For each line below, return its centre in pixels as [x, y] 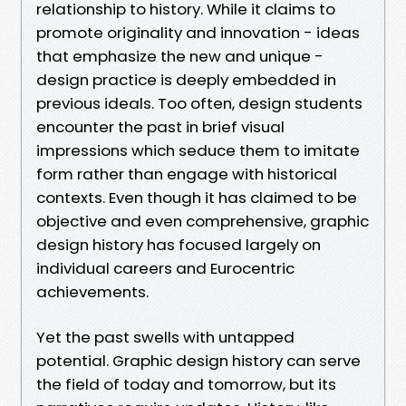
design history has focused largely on [179, 244]
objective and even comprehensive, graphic [203, 221]
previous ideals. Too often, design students [199, 103]
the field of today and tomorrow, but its [186, 384]
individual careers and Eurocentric [165, 268]
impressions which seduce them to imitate [198, 150]
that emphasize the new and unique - [180, 56]
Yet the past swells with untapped [165, 337]
